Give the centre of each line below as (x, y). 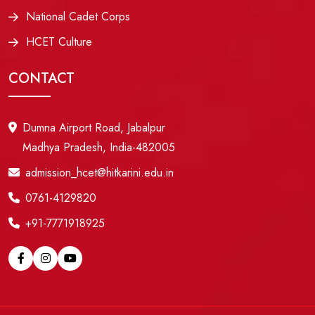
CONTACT (41, 78)
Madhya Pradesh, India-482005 (99, 147)
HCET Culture (59, 41)
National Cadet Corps (78, 16)
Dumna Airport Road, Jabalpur (94, 127)
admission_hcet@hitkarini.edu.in (99, 172)
